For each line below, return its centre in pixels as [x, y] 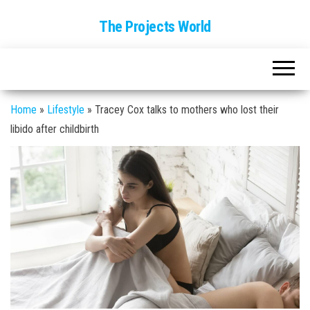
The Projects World [155, 27]
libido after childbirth [55, 129]
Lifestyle [66, 110]
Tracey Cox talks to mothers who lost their [187, 110]
